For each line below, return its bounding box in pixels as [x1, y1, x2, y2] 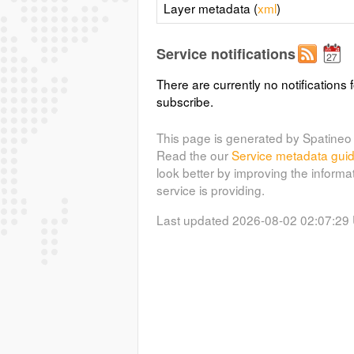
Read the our [156, 146, 232, 164]
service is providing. [156, 181, 265, 199]
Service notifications [156, 43, 296, 64]
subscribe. [156, 92, 213, 110]
